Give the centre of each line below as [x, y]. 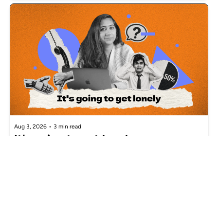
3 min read [67, 126]
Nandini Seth [45, 165]
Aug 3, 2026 [30, 126]
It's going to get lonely [74, 139]
